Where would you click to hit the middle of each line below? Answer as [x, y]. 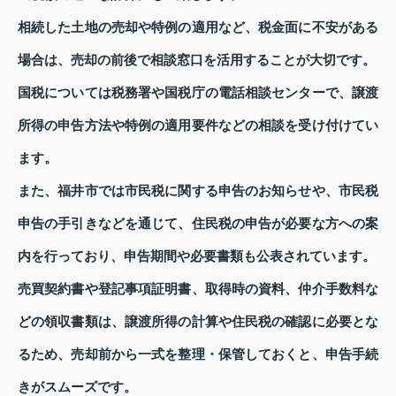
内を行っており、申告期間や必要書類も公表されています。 [197, 257]
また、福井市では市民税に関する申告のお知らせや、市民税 [198, 191]
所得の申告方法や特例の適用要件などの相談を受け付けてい [198, 126]
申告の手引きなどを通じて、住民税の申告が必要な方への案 [198, 224]
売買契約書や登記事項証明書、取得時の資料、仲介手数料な [198, 289]
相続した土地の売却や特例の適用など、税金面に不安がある [198, 28]
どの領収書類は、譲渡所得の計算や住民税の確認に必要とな [198, 322]
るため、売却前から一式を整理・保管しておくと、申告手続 [198, 355]
